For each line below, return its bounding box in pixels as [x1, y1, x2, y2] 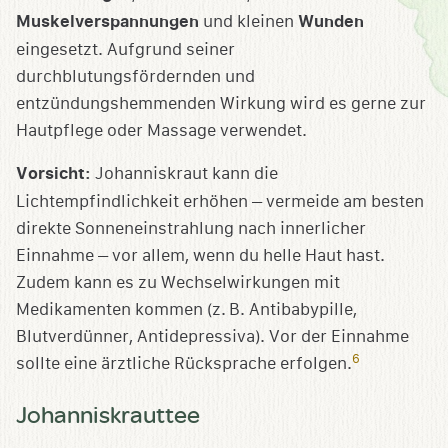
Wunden [298, 12, 364, 33]
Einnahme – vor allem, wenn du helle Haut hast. [16, 246, 385, 266]
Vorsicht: [16, 164, 91, 185]
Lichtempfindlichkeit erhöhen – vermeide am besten [16, 192, 424, 212]
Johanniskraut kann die [91, 164, 278, 184]
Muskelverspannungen [16, 12, 203, 33]
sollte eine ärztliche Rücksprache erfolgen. [16, 354, 352, 374]
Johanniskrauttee [16, 398, 200, 430]
